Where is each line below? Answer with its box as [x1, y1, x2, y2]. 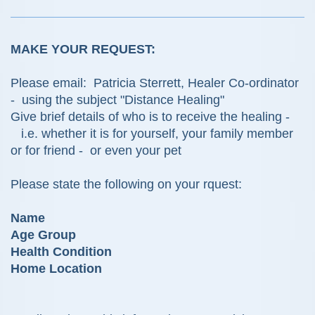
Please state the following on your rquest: [11, 177, 242, 192]
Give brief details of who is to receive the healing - [11, 110, 293, 124]
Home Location [11, 262, 102, 276]
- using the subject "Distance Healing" [11, 93, 224, 108]
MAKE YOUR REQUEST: [11, 42, 155, 57]
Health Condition [11, 245, 112, 259]
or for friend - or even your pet [11, 143, 181, 158]
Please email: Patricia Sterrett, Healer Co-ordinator [11, 76, 299, 91]
